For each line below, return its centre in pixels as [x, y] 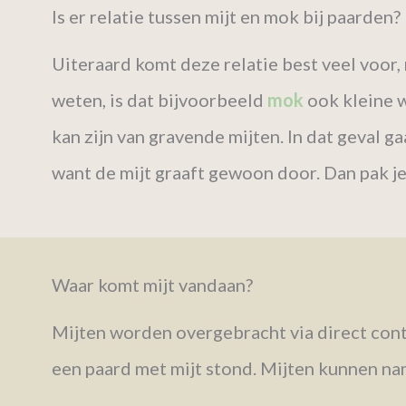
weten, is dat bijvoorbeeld [159, 100]
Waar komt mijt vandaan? [152, 284]
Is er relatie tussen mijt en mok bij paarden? [226, 17]
